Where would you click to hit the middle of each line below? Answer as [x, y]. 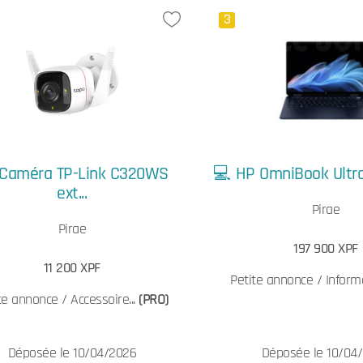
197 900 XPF [326, 248]
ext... [72, 193]
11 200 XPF [72, 268]
